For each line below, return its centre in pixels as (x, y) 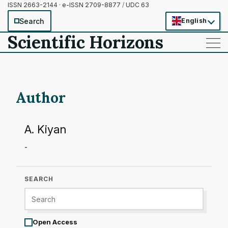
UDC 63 (137, 5)
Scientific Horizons (85, 42)
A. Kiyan (45, 129)
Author (41, 98)
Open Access (55, 222)
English (194, 21)
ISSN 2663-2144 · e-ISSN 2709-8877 (65, 5)
